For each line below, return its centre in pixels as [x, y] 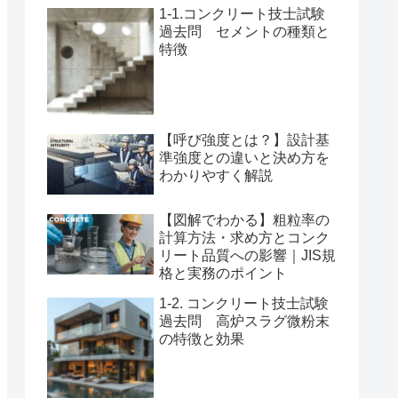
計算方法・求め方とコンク [244, 238]
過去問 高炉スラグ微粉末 [244, 322]
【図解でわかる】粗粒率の [244, 220]
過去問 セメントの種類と [244, 32]
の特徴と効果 [202, 339]
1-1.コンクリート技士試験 [242, 14]
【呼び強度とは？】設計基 [244, 140]
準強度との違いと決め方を [244, 158]
